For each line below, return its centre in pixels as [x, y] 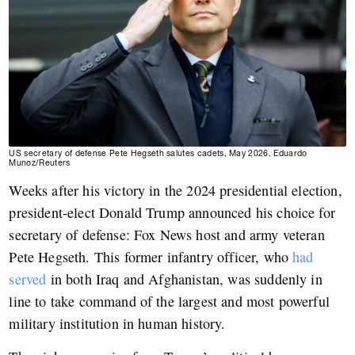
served [28, 279]
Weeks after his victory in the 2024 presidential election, [176, 191]
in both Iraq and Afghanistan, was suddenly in [184, 279]
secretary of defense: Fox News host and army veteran [167, 235]
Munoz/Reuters [40, 163]
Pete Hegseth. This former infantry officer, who [151, 257]
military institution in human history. [117, 324]
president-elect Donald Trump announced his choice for [172, 213]
